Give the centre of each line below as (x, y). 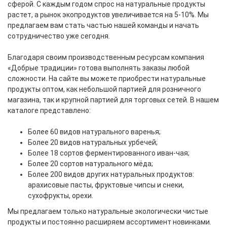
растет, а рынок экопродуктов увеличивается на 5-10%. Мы (108, 15)
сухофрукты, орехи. (61, 196)
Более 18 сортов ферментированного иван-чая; (109, 153)
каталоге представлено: (49, 110)
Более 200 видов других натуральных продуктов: (111, 174)
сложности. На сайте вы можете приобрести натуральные (107, 79)
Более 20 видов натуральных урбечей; (93, 142)
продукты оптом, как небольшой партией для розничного (104, 89)
